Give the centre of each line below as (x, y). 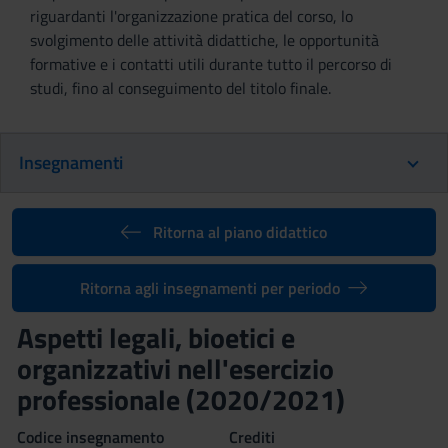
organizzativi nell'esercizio (175, 368)
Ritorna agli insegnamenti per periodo (210, 288)
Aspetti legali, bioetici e (156, 337)
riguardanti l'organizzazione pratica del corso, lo (191, 16)
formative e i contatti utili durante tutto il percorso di (211, 64)
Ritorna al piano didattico (239, 232)
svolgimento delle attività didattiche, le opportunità (204, 40)
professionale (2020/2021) (181, 399)
